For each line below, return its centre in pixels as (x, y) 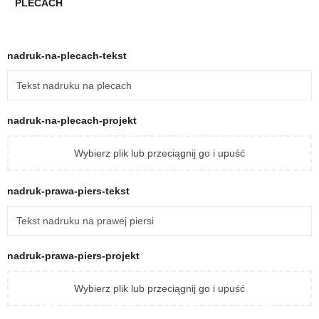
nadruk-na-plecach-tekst (68, 55)
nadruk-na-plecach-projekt (72, 120)
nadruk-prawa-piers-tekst (70, 190)
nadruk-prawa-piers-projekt (73, 255)
